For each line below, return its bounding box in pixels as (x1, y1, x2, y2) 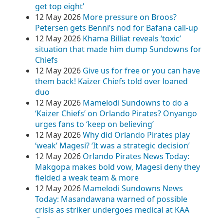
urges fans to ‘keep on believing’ (35, 119, 154, 129)
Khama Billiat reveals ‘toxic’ (83, 33, 181, 44)
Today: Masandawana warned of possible (35, 194, 187, 204)
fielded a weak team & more (35, 172, 139, 183)
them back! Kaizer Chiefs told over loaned (35, 76, 188, 87)
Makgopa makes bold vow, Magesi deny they (35, 162, 200, 172)
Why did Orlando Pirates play (83, 129, 190, 140)
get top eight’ (35, 1, 84, 12)
